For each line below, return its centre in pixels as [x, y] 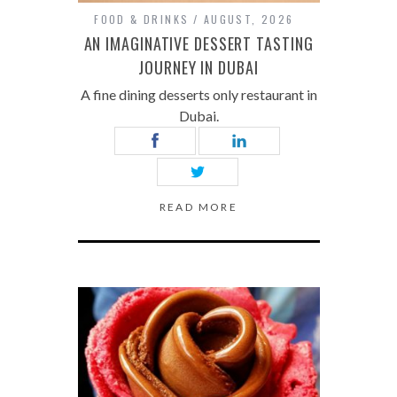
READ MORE [198, 207]
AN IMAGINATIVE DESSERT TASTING [198, 43]
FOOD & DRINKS [142, 19]
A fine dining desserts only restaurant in [198, 94]
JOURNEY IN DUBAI [198, 67]
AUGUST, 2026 [249, 19]
